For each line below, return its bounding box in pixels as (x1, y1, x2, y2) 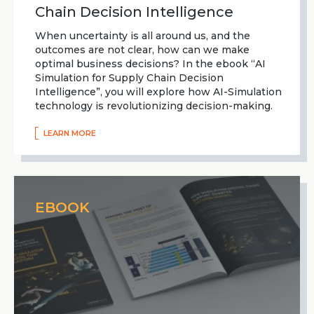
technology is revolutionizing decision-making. (35, 99, 273, 112)
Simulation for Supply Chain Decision (35, 71, 224, 84)
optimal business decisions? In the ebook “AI (35, 57, 266, 70)
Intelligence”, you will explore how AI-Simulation (35, 85, 282, 98)
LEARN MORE (43, 128, 96, 138)
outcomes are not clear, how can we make (35, 43, 250, 56)
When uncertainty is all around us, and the (35, 29, 250, 42)
